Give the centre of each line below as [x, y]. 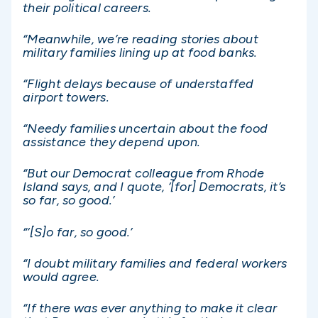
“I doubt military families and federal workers [155, 263]
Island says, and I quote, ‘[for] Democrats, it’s [154, 187]
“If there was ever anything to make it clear [150, 308]
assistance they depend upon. [111, 142]
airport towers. [66, 97]
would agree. [61, 276]
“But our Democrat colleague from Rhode [144, 174]
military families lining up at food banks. [140, 52]
